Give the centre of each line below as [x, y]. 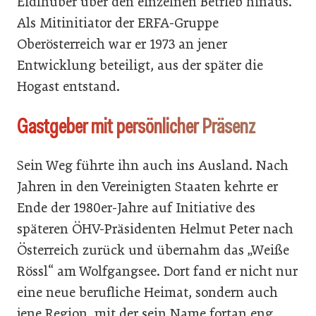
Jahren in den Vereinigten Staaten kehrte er [147, 187]
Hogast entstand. [68, 87]
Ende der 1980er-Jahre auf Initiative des [136, 208]
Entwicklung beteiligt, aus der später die [140, 66]
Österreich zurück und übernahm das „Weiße [153, 250]
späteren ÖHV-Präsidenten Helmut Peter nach [155, 229]
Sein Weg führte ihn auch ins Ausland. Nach [153, 166]
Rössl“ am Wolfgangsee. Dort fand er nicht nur [157, 272]
